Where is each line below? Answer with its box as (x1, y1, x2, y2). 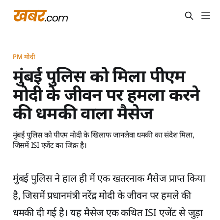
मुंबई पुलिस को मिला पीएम (12, 66, 186, 89)
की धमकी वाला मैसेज (12, 104, 153, 126)
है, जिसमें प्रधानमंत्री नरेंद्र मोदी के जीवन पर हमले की (12, 190, 191, 203)
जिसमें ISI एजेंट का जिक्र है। (12, 140, 87, 151)
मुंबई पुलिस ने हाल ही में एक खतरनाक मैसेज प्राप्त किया (12, 172, 205, 186)
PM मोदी (12, 53, 36, 61)
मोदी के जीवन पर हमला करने (12, 85, 200, 108)
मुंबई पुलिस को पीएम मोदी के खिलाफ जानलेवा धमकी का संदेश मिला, (12, 130, 194, 140)
